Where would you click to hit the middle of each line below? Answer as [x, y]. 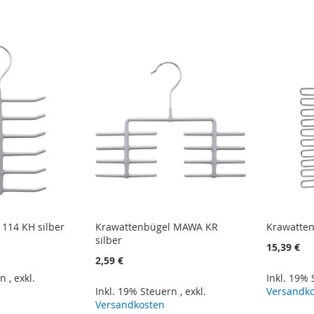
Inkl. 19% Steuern [138, 292]
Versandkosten [130, 305]
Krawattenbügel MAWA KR [157, 227]
